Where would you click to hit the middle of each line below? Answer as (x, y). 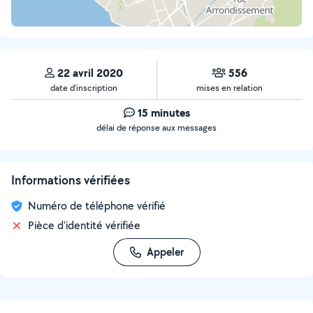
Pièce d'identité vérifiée (84, 225)
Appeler (165, 252)
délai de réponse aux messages (156, 128)
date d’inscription (84, 88)
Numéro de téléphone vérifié (97, 206)
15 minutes (163, 112)
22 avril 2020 (90, 73)
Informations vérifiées (71, 180)
